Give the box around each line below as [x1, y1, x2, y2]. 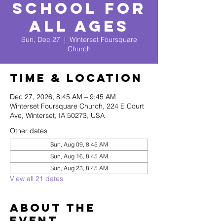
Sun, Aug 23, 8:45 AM [50, 164, 108, 172]
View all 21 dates [10, 174, 63, 183]
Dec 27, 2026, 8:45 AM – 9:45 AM [10, 92, 116, 101]
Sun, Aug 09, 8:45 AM [50, 141, 108, 148]
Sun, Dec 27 [21, 35, 60, 44]
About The [10, 201, 95, 215]
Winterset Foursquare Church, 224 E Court [10, 102, 144, 110]
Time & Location [10, 71, 143, 85]
